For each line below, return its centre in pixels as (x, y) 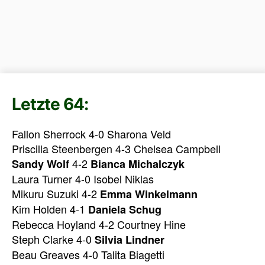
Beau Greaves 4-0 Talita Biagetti (88, 254)
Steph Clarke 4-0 (53, 239)
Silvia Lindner (130, 239)
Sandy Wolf (41, 164)
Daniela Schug (125, 209)
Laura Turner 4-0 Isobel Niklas (83, 178)
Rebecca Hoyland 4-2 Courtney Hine (99, 224)
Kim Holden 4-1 (50, 209)
